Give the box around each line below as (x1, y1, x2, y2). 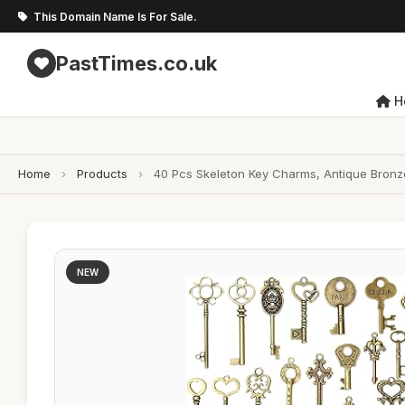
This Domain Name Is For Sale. (33, 9, 197, 24)
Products (77, 166, 127, 181)
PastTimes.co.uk (56, 51, 217, 75)
